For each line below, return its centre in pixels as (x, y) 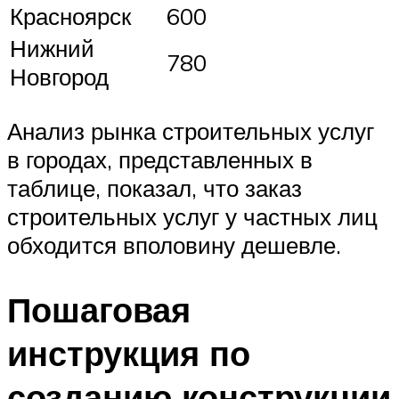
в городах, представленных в (160, 160)
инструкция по (129, 353)
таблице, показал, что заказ (155, 188)
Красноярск (70, 16)
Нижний (52, 49)
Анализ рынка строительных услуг (191, 131)
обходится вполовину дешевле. (174, 245)
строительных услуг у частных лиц (192, 217)
